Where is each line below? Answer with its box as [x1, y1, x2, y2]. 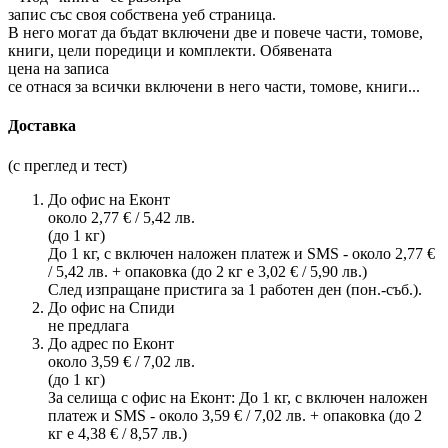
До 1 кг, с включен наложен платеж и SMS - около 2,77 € [48, 244, 435, 262]
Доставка [8, 117, 76, 135]
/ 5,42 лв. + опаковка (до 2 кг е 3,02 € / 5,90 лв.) [48, 262, 367, 280]
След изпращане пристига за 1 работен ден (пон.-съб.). [48, 280, 422, 298]
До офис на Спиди [48, 298, 175, 316]
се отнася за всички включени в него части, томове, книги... [8, 78, 420, 96]
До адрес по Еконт [48, 334, 174, 352]
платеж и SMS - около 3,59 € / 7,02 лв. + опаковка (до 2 [48, 406, 422, 424]
